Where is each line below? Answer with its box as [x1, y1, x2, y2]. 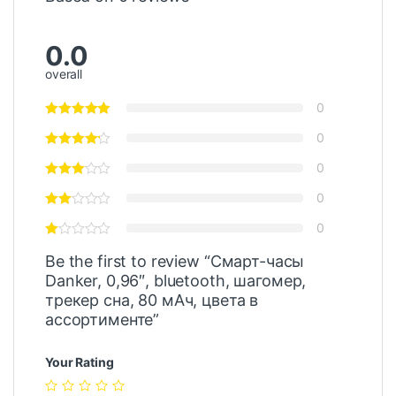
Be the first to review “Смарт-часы [45, 251, 305, 270]
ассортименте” [45, 309, 160, 329]
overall [45, 65, 83, 81]
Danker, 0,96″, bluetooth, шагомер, [45, 270, 307, 290]
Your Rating [45, 354, 114, 369]
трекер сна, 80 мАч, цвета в [45, 290, 259, 309]
